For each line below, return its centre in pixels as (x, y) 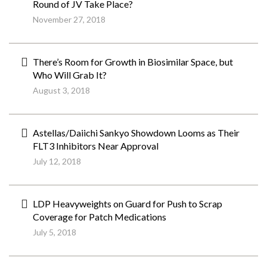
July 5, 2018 (55, 232)
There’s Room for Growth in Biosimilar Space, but (133, 62)
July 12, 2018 (57, 161)
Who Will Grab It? (70, 75)
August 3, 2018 (61, 90)
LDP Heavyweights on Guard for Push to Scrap (128, 204)
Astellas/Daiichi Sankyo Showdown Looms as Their (136, 133)
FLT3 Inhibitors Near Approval (96, 146)
